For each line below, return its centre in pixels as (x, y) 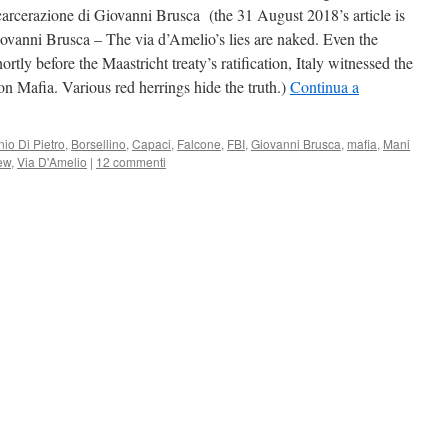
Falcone (199, 143)
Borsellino (98, 143)
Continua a (324, 86)
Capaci (151, 143)
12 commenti (131, 161)
